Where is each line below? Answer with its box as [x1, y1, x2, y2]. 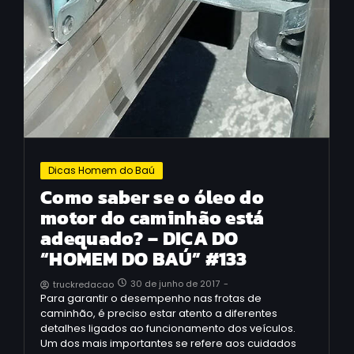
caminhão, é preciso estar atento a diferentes [40, 305, 277, 321]
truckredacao [53, 277, 114, 291]
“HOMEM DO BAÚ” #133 [40, 245, 247, 273]
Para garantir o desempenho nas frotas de [40, 290, 262, 306]
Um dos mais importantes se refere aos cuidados [40, 335, 296, 351]
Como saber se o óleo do [40, 183, 264, 211]
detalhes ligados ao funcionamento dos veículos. [40, 320, 296, 336]
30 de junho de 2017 [130, 277, 220, 290]
